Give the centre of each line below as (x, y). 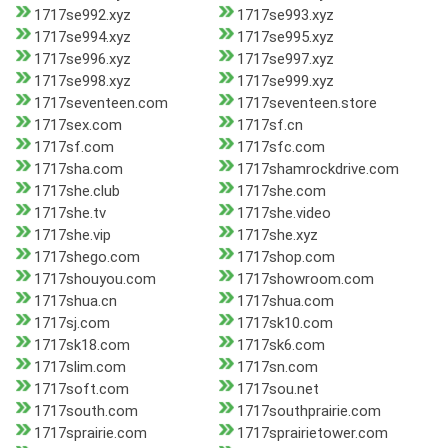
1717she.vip (72, 235)
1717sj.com (72, 323)
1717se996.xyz (82, 59)
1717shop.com (285, 257)
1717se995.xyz (285, 37)
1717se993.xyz (285, 15)
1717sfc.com (280, 147)
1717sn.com (277, 367)
